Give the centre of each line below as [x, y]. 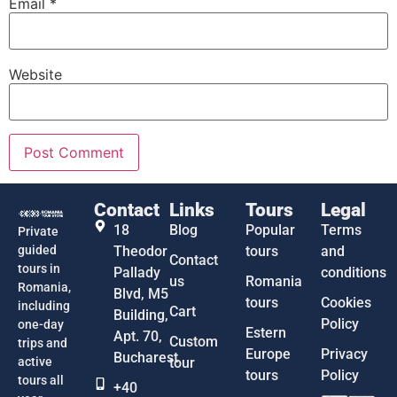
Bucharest [146, 358]
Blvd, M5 [141, 294]
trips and [43, 343]
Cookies [346, 303]
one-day [41, 325]
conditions [354, 273]
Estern [265, 333]
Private [38, 232]
